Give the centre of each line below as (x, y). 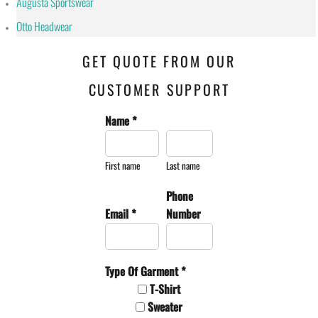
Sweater (165, 306)
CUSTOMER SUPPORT (159, 89)
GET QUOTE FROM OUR (159, 61)
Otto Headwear (44, 26)
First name (122, 165)
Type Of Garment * (145, 271)
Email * (120, 213)
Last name (183, 165)
